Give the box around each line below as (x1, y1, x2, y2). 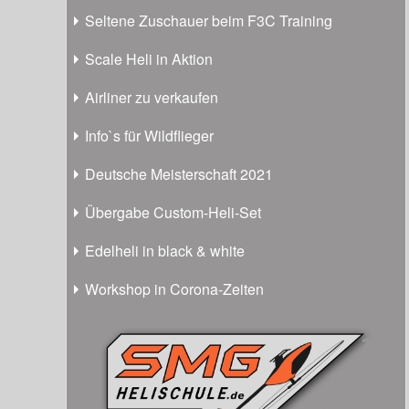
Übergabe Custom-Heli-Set (85, 201, 261, 223)
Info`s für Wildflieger (85, 124, 214, 146)
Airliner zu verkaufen (85, 86, 218, 108)
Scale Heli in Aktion (85, 47, 213, 69)
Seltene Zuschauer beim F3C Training (85, 9, 332, 31)
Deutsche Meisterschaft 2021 (85, 163, 273, 184)
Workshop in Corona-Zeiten (85, 278, 264, 299)
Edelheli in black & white (85, 239, 245, 261)
